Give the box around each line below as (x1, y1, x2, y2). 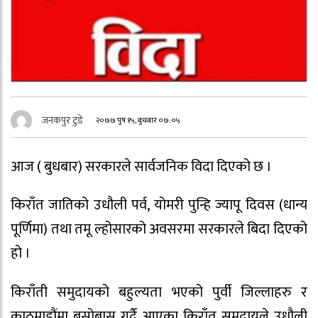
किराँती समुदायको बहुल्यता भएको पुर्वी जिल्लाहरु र (11, 280, 307, 305)
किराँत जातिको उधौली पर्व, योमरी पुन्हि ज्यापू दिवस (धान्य (11, 193, 307, 218)
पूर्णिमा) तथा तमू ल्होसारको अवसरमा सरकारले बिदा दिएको (11, 217, 307, 242)
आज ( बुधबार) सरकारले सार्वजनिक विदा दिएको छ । (11, 154, 272, 179)
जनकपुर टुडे (42, 111, 83, 128)
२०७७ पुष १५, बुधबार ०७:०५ (96, 113, 181, 127)
